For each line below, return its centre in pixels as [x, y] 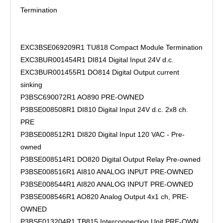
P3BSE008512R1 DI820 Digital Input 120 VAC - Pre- [103, 134]
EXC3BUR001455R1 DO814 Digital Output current [100, 72]
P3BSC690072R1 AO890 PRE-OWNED [82, 97]
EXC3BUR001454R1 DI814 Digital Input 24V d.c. [97, 60]
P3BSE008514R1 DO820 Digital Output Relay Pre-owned [111, 159]
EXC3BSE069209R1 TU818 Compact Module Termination [111, 47]
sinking [31, 85]
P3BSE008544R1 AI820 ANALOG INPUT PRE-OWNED [107, 184]
